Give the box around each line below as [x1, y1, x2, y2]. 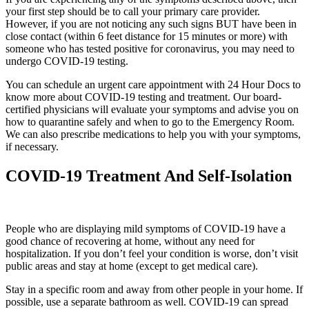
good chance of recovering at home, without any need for [6, 235, 255, 248]
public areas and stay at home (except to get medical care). [6, 260, 258, 272]
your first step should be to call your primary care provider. [6, 6, 260, 18]
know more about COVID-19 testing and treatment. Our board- [6, 91, 281, 103]
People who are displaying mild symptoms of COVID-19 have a [6, 223, 286, 235]
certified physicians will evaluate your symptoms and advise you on [6, 103, 299, 116]
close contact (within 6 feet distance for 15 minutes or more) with [6, 30, 288, 43]
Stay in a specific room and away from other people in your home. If [6, 283, 303, 296]
